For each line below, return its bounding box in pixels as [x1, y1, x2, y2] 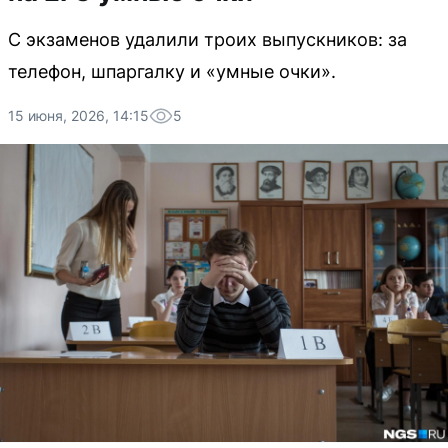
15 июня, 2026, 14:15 [8, 107, 149, 124]
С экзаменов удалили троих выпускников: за [8, 29, 407, 50]
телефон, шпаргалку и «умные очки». [8, 61, 336, 82]
